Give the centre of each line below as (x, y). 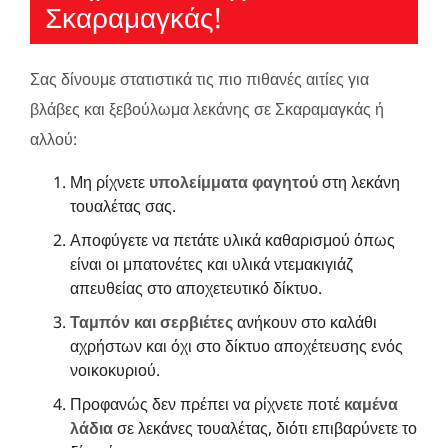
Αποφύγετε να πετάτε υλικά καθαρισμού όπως (232, 239)
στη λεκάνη (359, 181)
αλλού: (53, 138)
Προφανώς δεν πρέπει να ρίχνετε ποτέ (207, 403)
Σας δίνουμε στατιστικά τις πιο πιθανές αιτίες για (199, 78)
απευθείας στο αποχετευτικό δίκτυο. (196, 287)
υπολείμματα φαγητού (233, 181)
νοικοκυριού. (115, 369)
